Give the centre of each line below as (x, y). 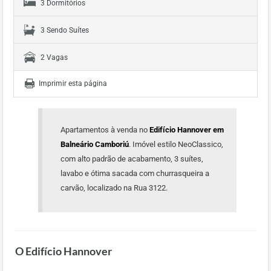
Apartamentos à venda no (105, 130)
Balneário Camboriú (95, 144)
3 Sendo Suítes (65, 30)
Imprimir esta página (73, 83)
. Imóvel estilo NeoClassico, (176, 144)
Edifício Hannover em (187, 130)
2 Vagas (54, 57)
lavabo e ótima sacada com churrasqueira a (135, 173)
